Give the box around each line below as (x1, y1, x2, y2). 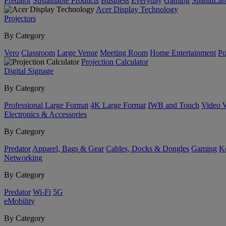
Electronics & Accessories (4, 110, 87, 119)
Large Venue (57, 48, 98, 57)
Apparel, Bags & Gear (32, 144, 104, 153)
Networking (4, 153, 42, 162)
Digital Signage (4, 67, 53, 75)
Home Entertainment (150, 48, 216, 57)
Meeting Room (100, 48, 148, 57)
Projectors (4, 14, 36, 23)
